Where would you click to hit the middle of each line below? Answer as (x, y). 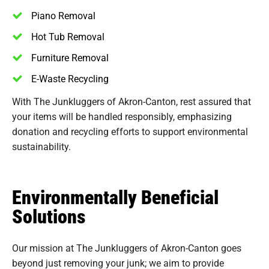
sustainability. (41, 146)
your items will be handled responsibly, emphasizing (122, 116)
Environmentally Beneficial (115, 196)
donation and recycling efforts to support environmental (130, 131)
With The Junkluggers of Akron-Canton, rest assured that (131, 101)
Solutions (49, 216)
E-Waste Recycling (70, 78)
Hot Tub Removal (68, 36)
